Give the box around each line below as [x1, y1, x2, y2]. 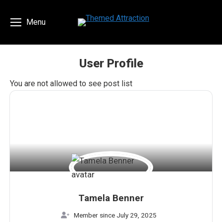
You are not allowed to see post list [10, 79, 132, 88]
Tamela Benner [78, 193, 144, 204]
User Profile [79, 56, 143, 70]
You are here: [111, 74, 155, 83]
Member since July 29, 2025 [74, 211, 157, 220]
